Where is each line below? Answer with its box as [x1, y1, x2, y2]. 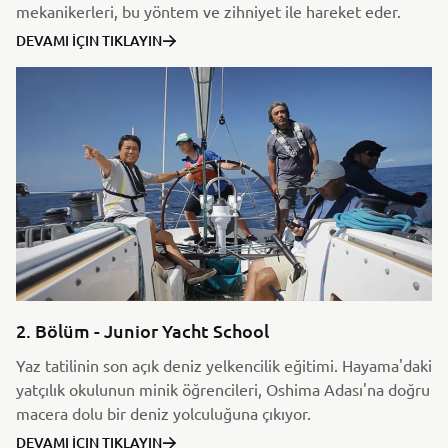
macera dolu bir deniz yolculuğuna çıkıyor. [16, 402, 315, 423]
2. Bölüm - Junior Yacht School [16, 318, 269, 342]
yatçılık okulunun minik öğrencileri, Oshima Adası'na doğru [16, 378, 430, 399]
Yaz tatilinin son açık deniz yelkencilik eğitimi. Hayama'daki [16, 354, 432, 375]
